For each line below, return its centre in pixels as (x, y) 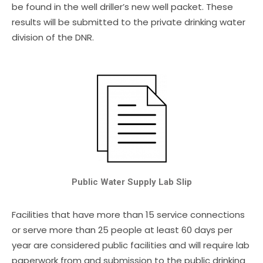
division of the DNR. (53, 38)
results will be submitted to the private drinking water (129, 22)
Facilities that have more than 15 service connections (128, 215)
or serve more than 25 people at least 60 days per (122, 230)
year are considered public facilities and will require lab (131, 245)
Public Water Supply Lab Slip (131, 182)
